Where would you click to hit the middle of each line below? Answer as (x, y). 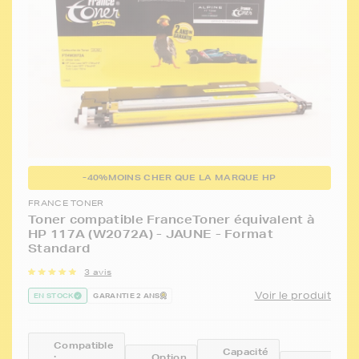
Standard (59, 249)
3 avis (98, 272)
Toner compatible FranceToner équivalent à (172, 220)
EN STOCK (54, 296)
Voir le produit (292, 296)
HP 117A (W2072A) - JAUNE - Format (151, 234)
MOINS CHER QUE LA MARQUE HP (192, 178)
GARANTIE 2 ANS (127, 296)
